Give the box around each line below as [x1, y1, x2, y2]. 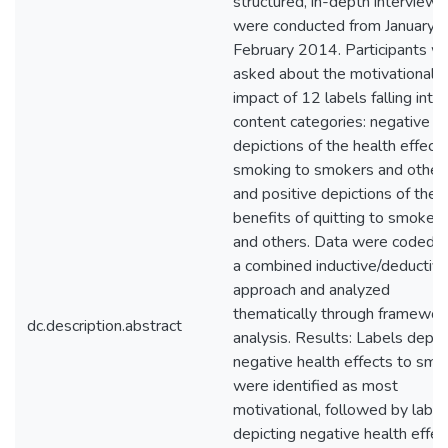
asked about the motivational [233, 63, 435, 85]
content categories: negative [233, 111, 430, 133]
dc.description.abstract [27, 315, 182, 337]
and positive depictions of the [233, 183, 437, 205]
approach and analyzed [233, 279, 390, 301]
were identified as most [233, 375, 398, 397]
